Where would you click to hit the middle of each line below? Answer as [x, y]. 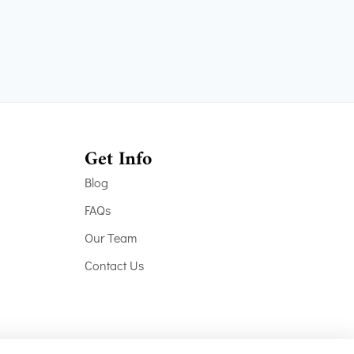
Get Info [119, 160]
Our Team [111, 237]
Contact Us [115, 265]
